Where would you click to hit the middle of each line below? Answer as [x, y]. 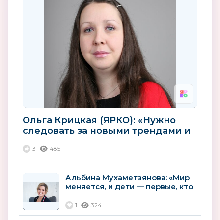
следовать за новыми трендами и [107, 130]
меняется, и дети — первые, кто [129, 186]
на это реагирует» [101, 195]
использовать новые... [78, 141]
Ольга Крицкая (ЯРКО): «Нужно [99, 120]
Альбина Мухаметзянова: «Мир [127, 177]
